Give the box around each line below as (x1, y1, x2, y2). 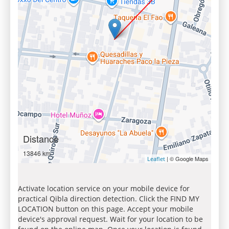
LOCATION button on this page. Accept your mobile (18, 204, 193, 214)
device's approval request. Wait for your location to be (18, 214, 203, 224)
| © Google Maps (165, 154, 209, 163)
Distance (23, 132, 59, 145)
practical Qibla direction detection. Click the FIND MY (18, 194, 199, 203)
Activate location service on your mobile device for (18, 184, 190, 193)
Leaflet (147, 155, 165, 163)
